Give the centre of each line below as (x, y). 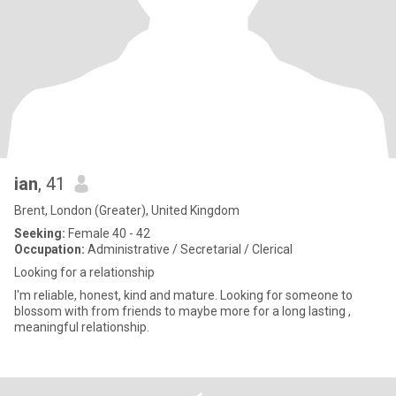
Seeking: (40, 233)
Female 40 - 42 (108, 233)
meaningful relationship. (82, 327)
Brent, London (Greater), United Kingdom (127, 210)
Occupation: (49, 249)
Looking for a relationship (84, 272)
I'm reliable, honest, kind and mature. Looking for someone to (183, 295)
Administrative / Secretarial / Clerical (189, 249)
